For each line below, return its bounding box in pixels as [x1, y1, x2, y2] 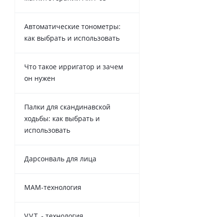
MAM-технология [24, 183, 81, 192]
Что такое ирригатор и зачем [24, 62, 123, 72]
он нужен [24, 74, 55, 83]
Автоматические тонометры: [24, 22, 121, 31]
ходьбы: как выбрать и [24, 114, 100, 124]
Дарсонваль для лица [24, 154, 96, 164]
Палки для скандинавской [24, 102, 110, 112]
